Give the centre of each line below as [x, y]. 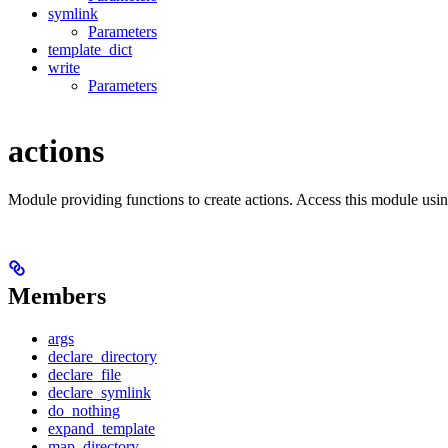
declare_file [84, 375]
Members [57, 296]
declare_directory [102, 357]
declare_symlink [99, 393]
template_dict [90, 50]
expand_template [101, 429]
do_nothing [84, 411]
